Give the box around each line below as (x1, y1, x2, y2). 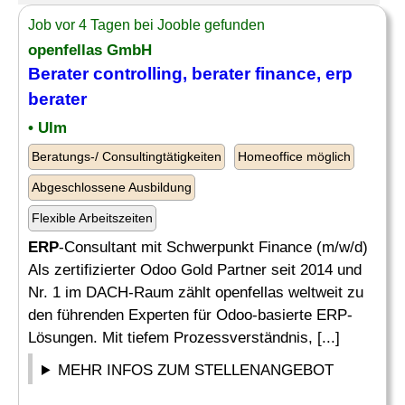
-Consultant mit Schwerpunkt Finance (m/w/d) (59, 239, 368, 256)
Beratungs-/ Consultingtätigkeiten (32, 149, 221, 164)
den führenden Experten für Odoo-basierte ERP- (28, 306, 353, 324)
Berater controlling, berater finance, (28, 64, 325, 83)
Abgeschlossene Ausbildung (32, 180, 192, 194)
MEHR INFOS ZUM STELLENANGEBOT (58, 362, 334, 379)
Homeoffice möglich (238, 149, 351, 164)
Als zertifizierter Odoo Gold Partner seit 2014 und (28, 261, 362, 278)
